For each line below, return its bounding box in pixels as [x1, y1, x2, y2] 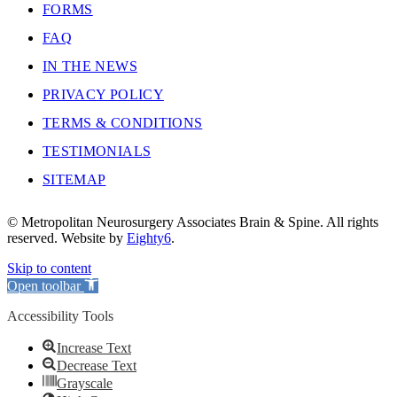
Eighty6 [127, 230, 171, 246]
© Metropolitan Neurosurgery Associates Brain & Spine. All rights [7, 214, 378, 230]
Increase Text [57, 340, 131, 356]
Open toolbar [7, 278, 81, 294]
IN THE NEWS [43, 58, 137, 74]
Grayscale [57, 376, 113, 392]
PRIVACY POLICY [43, 87, 164, 103]
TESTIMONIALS [43, 144, 152, 160]
